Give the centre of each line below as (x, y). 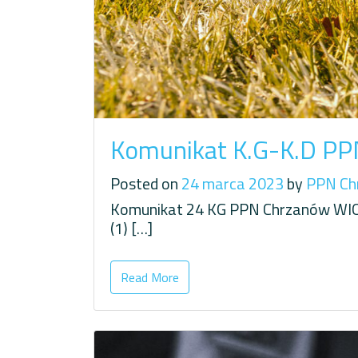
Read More (150, 277)
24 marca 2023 (233, 183)
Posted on (146, 183)
